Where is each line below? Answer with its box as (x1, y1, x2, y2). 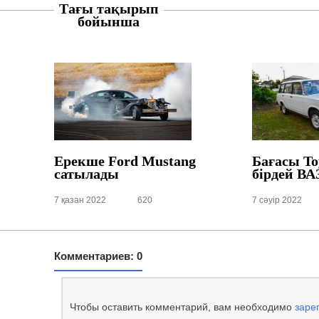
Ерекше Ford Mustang (53, 153, 196, 169)
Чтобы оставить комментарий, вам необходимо (69, 300, 295, 313)
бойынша (78, 14, 140, 30)
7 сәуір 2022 (251, 194, 302, 205)
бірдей (251, 166, 297, 182)
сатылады (53, 166, 119, 182)
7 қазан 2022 (53, 194, 106, 205)
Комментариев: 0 (53, 249, 142, 262)
